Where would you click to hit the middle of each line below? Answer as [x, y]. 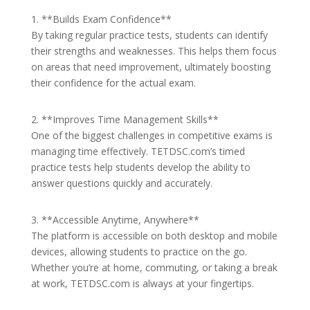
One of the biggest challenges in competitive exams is [152, 135]
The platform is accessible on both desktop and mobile [154, 236]
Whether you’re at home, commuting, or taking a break [154, 267]
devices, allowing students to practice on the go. [139, 252]
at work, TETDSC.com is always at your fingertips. [142, 283]
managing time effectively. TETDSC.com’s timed [138, 151]
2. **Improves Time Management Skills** [125, 119]
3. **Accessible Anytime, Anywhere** [115, 220]
